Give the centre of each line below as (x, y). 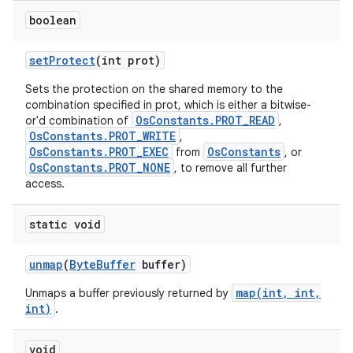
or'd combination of (78, 121)
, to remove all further (230, 168)
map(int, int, (278, 293)
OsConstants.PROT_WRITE (102, 136)
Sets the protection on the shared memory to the (154, 89)
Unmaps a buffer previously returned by (128, 293)
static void (65, 224)
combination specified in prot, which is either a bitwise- (168, 105)
